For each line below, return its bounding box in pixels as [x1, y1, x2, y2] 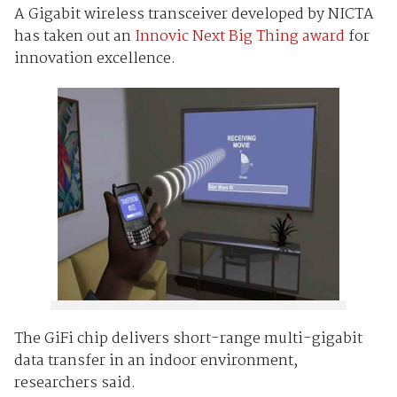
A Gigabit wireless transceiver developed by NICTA [13, 2, 374, 27]
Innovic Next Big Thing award [134, 24, 345, 49]
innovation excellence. [13, 46, 175, 71]
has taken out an [13, 24, 135, 49]
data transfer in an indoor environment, [13, 349, 298, 374]
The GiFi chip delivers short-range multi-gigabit [13, 327, 362, 352]
